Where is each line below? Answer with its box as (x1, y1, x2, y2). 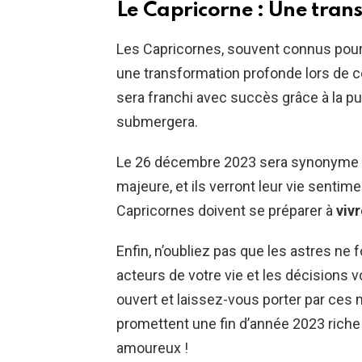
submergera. (116, 112, 198, 130)
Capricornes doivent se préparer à (116, 201, 336, 219)
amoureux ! (116, 339, 188, 356)
